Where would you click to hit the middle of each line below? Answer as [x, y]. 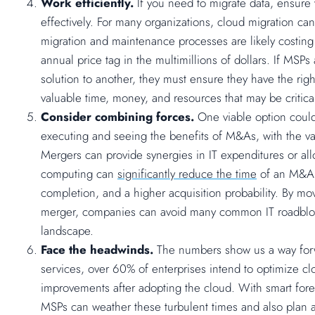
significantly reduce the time [187, 174]
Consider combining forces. [119, 117]
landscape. [67, 231]
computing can [79, 174]
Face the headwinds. [97, 250]
